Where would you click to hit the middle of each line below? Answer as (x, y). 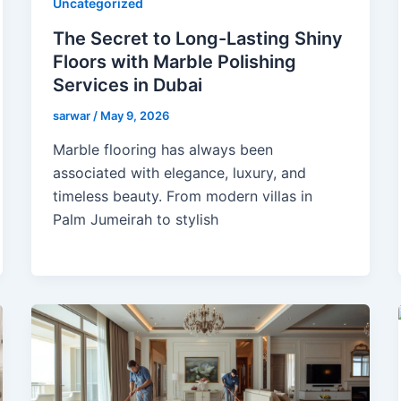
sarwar (73, 116)
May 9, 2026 (134, 116)
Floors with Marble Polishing (174, 62)
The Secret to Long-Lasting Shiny (197, 39)
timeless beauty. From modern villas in (182, 196)
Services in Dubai (127, 85)
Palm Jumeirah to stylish (135, 219)
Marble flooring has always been (162, 149)
